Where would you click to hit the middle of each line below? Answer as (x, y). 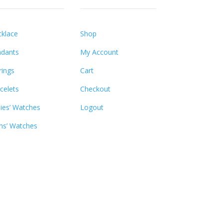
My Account (100, 52)
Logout (92, 107)
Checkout (96, 89)
